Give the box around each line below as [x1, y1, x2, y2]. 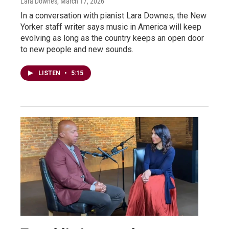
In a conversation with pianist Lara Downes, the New [20, 10, 207, 20]
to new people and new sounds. [20, 44, 133, 54]
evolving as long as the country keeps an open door [20, 33, 204, 43]
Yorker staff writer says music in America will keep [20, 21, 201, 32]
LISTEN [38, 69, 62, 77]
